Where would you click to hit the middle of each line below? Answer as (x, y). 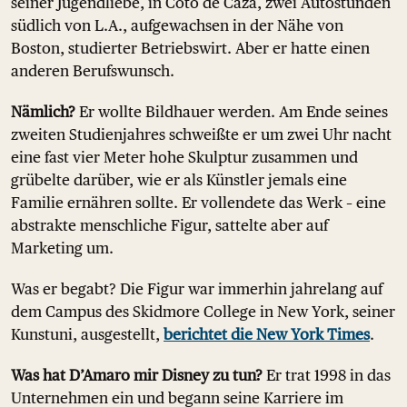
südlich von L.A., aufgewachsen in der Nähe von (177, 25)
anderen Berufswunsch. (93, 71)
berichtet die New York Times (267, 334)
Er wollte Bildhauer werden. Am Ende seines (232, 112)
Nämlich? (43, 112)
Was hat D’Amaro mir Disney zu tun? (137, 375)
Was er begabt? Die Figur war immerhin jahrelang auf (197, 289)
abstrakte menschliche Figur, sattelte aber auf (169, 225)
